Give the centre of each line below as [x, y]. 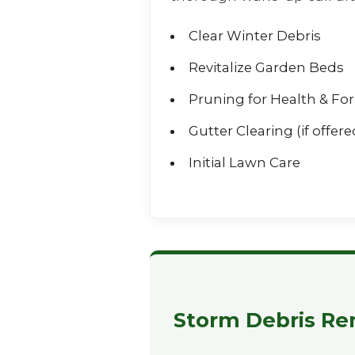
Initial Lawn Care [244, 162]
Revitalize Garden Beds [266, 67]
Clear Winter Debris [254, 36]
